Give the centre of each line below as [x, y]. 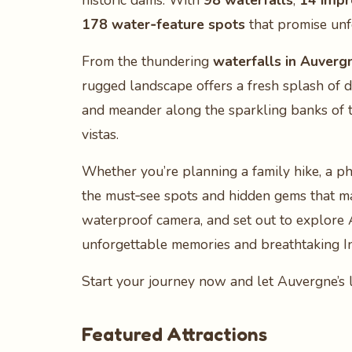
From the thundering [147, 61]
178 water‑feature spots [163, 24]
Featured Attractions [174, 334]
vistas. [100, 134]
